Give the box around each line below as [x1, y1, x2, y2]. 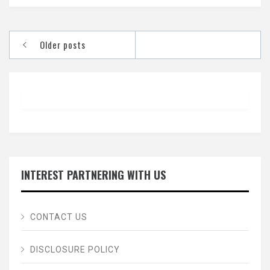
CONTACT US [30, 212, 87, 222]
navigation [10, 46, 74, 69]
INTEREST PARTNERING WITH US [21, 167, 166, 183]
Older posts [40, 37, 86, 51]
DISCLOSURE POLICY [30, 245, 120, 255]
